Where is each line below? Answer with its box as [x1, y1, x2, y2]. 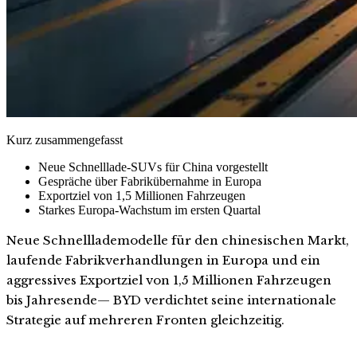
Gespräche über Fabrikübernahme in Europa [38, 174, 261, 188]
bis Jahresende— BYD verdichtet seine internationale [6, 292, 336, 308]
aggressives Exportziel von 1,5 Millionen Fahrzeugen [6, 272, 331, 288]
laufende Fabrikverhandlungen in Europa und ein [6, 252, 320, 268]
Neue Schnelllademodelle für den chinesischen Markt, [6, 232, 349, 248]
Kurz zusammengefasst [6, 132, 123, 147]
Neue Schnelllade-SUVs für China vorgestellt [38, 159, 268, 174]
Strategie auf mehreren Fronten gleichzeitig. [6, 312, 284, 328]
